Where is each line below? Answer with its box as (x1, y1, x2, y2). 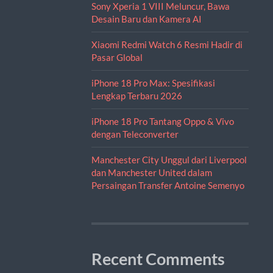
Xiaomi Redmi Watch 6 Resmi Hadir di (91, 38, 243, 50)
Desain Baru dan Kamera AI (91, 13, 202, 24)
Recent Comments (91, 249, 225, 269)
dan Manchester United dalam (91, 166, 212, 178)
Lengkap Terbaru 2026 (91, 90, 182, 101)
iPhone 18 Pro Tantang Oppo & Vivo (91, 115, 234, 127)
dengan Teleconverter (91, 128, 179, 140)
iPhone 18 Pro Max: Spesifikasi (91, 77, 215, 88)
